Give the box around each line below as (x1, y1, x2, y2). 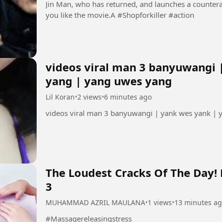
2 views (77, 92, 102, 102)
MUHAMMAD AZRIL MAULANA (46, 198, 145, 208)
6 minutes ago (104, 92, 152, 102)
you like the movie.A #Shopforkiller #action (117, 9, 194, 20)
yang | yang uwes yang (46, 73, 172, 88)
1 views (148, 198, 172, 208)
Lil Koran (46, 92, 75, 102)
